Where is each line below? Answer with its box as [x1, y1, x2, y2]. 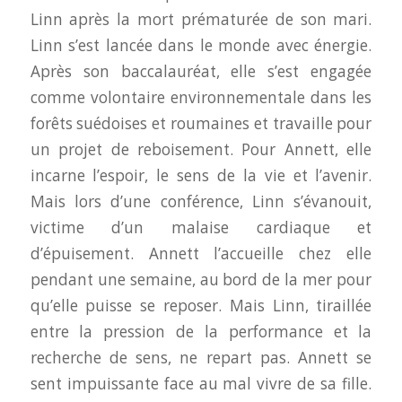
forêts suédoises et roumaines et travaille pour [30, 113, 372, 135]
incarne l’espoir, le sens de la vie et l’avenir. [30, 165, 372, 187]
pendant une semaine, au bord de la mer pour [30, 269, 372, 291]
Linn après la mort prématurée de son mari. [30, 9, 372, 31]
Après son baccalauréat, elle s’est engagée [30, 61, 372, 83]
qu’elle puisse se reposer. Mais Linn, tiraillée [30, 295, 372, 317]
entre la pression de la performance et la [30, 321, 372, 343]
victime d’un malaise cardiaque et [30, 217, 372, 239]
